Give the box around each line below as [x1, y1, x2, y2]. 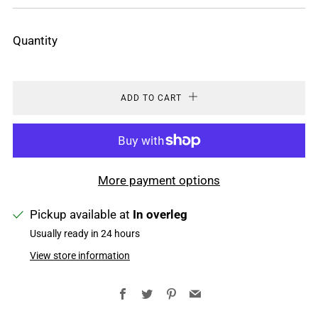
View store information [30, 250, 130, 263]
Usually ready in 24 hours [30, 228, 140, 241]
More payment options [98, 173, 220, 188]
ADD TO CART [120, 93, 182, 104]
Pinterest [176, 287, 220, 301]
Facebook [128, 287, 177, 301]
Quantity [13, 33, 57, 48]
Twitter [152, 287, 187, 301]
